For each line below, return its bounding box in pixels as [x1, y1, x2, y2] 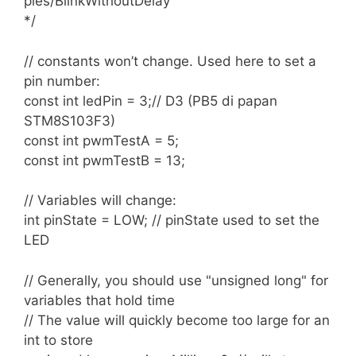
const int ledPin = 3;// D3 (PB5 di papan [24, 92, 277, 109]
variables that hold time [24, 292, 175, 308]
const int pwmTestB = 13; [24, 152, 185, 168]
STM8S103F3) [24, 112, 115, 129]
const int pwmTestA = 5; [24, 132, 179, 149]
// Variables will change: [24, 192, 176, 209]
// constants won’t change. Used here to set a [24, 52, 316, 69]
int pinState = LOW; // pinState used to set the [24, 212, 319, 229]
